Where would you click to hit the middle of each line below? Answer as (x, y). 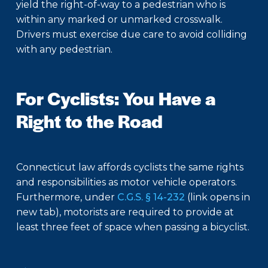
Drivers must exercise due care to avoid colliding (132, 35)
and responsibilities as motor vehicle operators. (127, 182)
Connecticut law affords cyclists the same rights (130, 167)
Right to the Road (89, 121)
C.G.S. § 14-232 (151, 197)
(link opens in (217, 197)
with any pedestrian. (64, 50)
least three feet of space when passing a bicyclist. (133, 227)
